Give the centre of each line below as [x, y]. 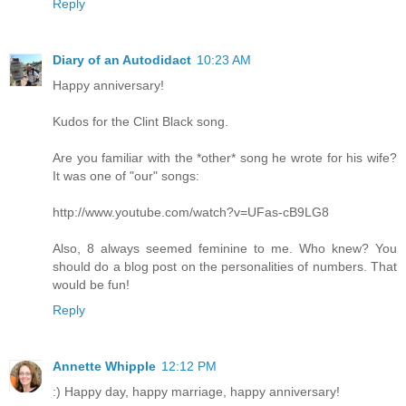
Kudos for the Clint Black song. [140, 122]
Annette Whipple [104, 367]
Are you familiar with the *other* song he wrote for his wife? [225, 158]
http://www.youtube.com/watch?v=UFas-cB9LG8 [191, 213]
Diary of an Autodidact [122, 60]
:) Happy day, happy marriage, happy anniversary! [196, 392]
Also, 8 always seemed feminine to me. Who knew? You [225, 249]
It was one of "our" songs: [126, 176]
